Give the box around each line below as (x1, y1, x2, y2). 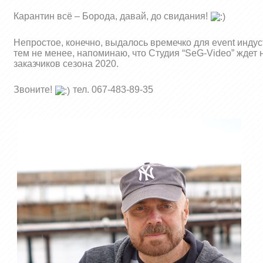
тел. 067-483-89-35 (70, 85, 154, 95)
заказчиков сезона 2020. (14, 59, 119, 69)
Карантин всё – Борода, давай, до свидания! (14, 11, 210, 21)
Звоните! (14, 85, 55, 95)
